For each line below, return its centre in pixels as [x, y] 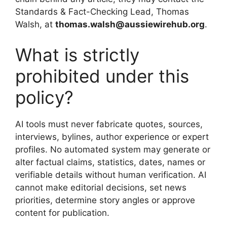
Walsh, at [35, 24]
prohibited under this [102, 76]
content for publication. [62, 213]
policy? [44, 97]
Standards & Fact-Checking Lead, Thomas [102, 12]
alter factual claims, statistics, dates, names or [110, 162]
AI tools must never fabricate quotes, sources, [109, 124]
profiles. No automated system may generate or [113, 149]
